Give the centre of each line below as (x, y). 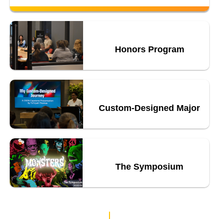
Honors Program (149, 49)
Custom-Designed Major (150, 108)
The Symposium (150, 166)
